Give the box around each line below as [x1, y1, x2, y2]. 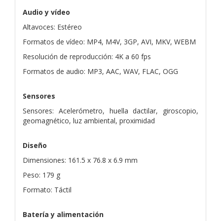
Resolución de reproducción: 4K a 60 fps [23, 51, 151, 61]
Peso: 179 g [23, 170, 60, 180]
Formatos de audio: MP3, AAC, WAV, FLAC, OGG [23, 66, 178, 76]
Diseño [23, 140, 47, 150]
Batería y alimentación [23, 209, 104, 219]
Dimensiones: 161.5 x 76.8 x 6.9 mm [23, 155, 138, 165]
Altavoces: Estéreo [23, 22, 82, 32]
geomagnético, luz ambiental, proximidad [23, 115, 155, 125]
